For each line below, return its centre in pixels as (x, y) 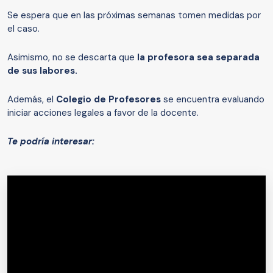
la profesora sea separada (197, 58)
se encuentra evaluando (213, 100)
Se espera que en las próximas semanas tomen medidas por (134, 16)
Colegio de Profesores (108, 100)
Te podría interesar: (51, 142)
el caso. (25, 29)
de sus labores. (42, 71)
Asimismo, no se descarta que (71, 58)
